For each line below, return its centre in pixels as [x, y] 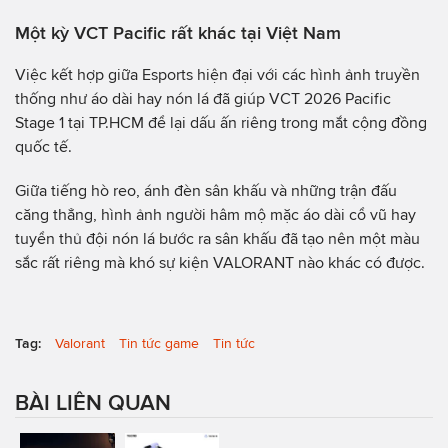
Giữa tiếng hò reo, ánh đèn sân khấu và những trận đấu [206, 190]
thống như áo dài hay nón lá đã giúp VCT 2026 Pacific [203, 98]
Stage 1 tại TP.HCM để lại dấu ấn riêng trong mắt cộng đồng [221, 122]
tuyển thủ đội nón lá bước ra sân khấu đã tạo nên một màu [217, 238]
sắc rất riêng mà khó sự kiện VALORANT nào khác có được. [220, 262]
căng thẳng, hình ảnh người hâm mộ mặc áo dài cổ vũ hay [215, 214]
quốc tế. [43, 146]
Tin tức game [159, 343]
